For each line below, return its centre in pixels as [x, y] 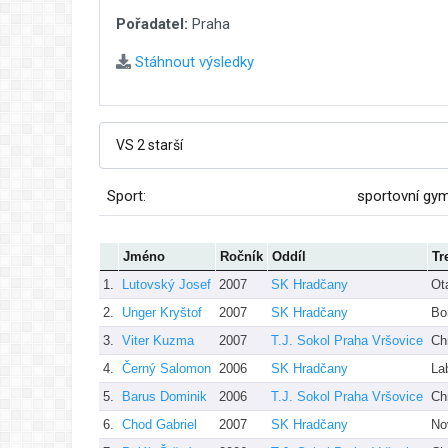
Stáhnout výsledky [192, 61]
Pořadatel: [152, 23]
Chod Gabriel [159, 424]
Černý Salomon [166, 368]
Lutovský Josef [166, 284]
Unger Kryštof [162, 312]
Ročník [241, 256]
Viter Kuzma [158, 340]
